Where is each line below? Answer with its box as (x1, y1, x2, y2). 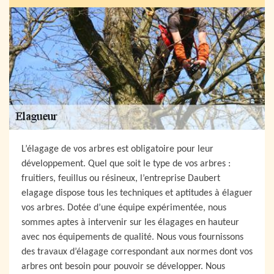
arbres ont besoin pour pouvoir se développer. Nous (21, 261, 225, 272)
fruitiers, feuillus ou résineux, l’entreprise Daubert (21, 173, 220, 183)
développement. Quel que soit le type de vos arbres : (21, 158, 231, 169)
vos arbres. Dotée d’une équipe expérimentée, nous (21, 202, 226, 213)
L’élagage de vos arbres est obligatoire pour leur (21, 144, 213, 154)
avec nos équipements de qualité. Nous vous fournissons (21, 232, 243, 242)
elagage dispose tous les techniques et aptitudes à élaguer (21, 188, 253, 198)
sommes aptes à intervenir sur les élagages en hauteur (21, 217, 239, 228)
